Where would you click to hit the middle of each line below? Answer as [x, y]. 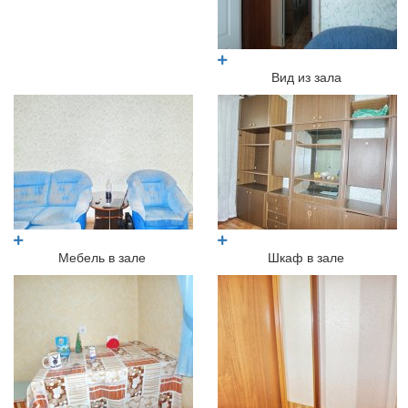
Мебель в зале [102, 257]
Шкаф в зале [306, 257]
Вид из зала [306, 76]
